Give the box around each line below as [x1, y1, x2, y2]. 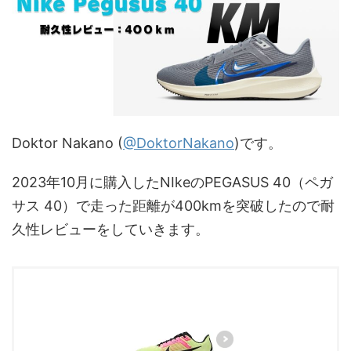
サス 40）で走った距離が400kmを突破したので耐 [12, 197, 335, 215]
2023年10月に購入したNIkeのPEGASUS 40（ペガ [12, 174, 333, 191]
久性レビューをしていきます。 [12, 221, 209, 238]
